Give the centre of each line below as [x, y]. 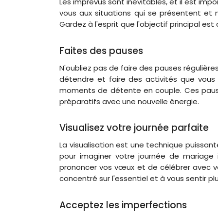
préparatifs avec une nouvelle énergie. [129, 101]
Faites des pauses [101, 51]
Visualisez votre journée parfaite [134, 128]
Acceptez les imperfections [123, 205]
